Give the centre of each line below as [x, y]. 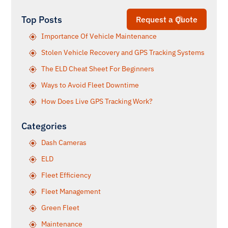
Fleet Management [71, 191]
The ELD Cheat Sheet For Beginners [98, 69]
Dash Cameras [64, 142]
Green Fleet [60, 208]
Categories [44, 126]
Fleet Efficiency [66, 175]
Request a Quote [167, 19]
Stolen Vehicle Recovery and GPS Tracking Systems [123, 52]
